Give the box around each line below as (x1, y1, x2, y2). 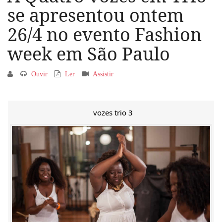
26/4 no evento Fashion (7, 22, 202, 47)
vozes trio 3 (93, 108, 133, 117)
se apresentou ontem (7, 3, 184, 27)
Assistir (93, 70, 115, 78)
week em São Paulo (7, 42, 170, 66)
